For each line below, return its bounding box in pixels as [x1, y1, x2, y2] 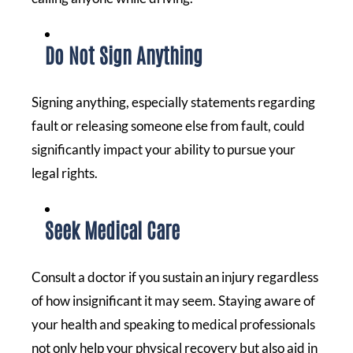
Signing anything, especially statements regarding [32, 93, 315, 110]
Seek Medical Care [45, 215, 180, 243]
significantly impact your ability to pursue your [32, 140, 295, 158]
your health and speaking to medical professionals [32, 315, 315, 333]
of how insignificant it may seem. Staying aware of [32, 292, 315, 309]
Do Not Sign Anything [45, 40, 203, 68]
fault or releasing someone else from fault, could [32, 117, 305, 134]
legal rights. [32, 164, 98, 181]
